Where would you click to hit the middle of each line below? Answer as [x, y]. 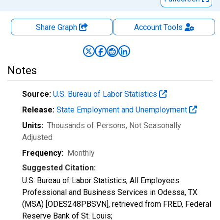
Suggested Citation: [59, 168]
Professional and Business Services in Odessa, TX [110, 192]
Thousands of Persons [86, 125]
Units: [33, 125]
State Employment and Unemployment [123, 110]
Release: [38, 110]
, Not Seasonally [153, 125]
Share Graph [57, 27]
